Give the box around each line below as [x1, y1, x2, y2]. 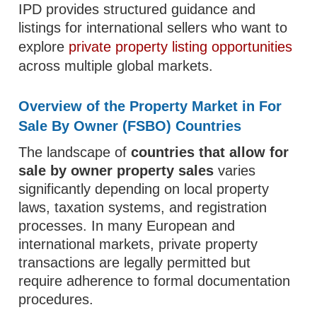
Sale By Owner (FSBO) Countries [18, 118, 242, 134]
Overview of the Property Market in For [18, 98, 282, 114]
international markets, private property [18, 236, 258, 252]
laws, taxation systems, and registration [18, 200, 267, 215]
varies [214, 163, 256, 178]
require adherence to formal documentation [18, 273, 291, 289]
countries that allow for [131, 144, 289, 160]
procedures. [18, 292, 94, 307]
